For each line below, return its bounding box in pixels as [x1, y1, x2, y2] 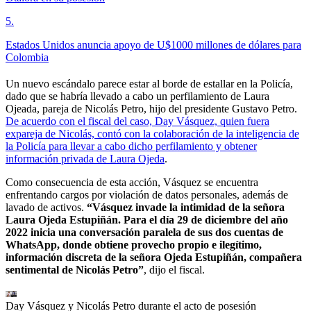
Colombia [6, 51, 49, 63]
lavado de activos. [6, 201, 84, 213]
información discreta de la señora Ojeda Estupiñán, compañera [6, 251, 302, 263]
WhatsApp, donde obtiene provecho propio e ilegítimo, [6, 238, 262, 251]
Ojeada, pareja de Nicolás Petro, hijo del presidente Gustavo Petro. [6, 102, 297, 115]
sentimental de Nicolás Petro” [6, 263, 144, 276]
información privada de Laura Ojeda [6, 152, 165, 165]
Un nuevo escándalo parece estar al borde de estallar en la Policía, [6, 77, 293, 90]
